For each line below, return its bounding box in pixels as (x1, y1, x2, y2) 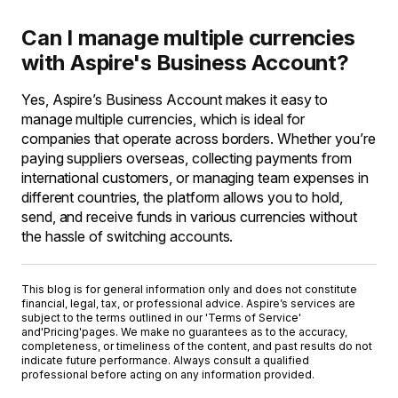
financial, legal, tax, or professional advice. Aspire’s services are (21, 297, 355, 310)
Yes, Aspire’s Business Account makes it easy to (21, 91, 329, 108)
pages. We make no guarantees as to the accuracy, (82, 325, 347, 338)
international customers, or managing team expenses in (21, 169, 369, 187)
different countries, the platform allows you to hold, (21, 188, 343, 206)
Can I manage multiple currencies (21, 25, 355, 51)
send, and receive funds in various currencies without (21, 208, 357, 226)
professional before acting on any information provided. (21, 368, 314, 381)
